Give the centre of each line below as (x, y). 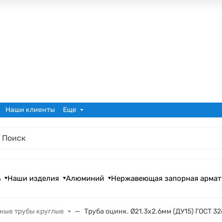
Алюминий (85, 178)
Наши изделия (33, 178)
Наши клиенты (30, 110)
